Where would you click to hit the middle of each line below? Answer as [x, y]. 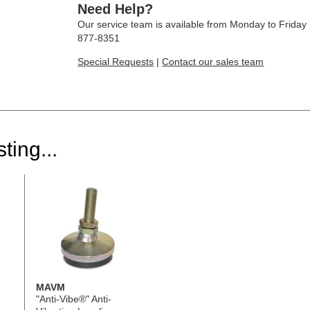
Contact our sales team [213, 61]
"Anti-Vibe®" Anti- [73, 299]
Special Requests [116, 61]
